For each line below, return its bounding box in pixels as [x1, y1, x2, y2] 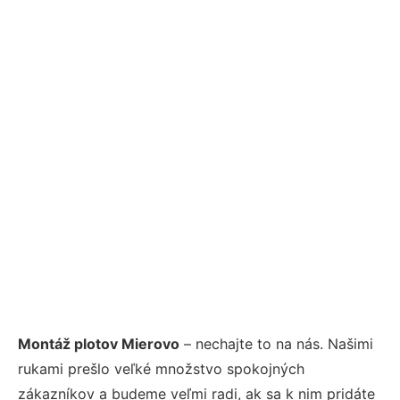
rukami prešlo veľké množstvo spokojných [18, 359, 304, 378]
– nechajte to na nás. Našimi [179, 334, 373, 353]
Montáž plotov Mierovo [18, 334, 179, 353]
